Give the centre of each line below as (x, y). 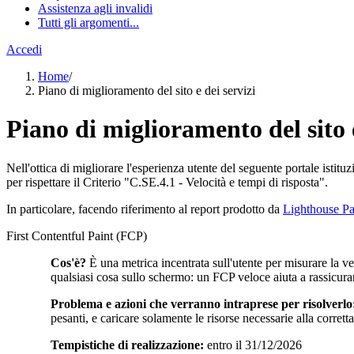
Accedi (24, 49)
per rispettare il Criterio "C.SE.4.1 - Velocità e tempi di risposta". (167, 182)
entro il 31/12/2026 (253, 345)
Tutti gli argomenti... (88, 23)
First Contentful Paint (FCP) (77, 235)
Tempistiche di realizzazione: (127, 345)
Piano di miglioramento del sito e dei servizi (147, 90)
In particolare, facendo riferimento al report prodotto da (145, 209)
